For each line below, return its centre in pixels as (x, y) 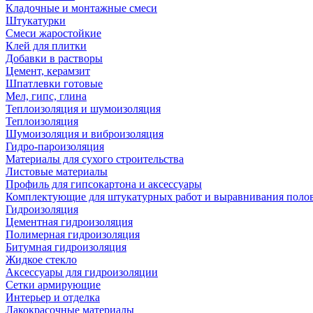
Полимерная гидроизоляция (73, 234)
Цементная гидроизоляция (69, 222)
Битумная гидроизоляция (66, 247)
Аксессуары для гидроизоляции (82, 272)
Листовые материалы (57, 172)
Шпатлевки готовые (54, 83)
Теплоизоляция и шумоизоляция (83, 109)
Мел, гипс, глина (46, 96)
